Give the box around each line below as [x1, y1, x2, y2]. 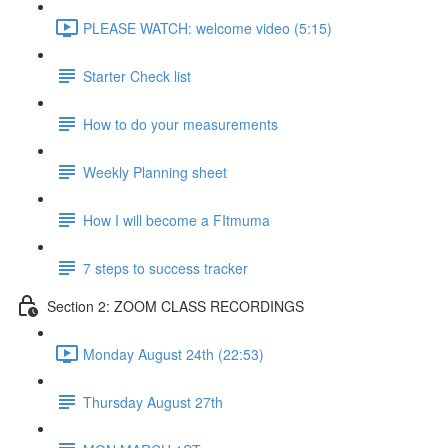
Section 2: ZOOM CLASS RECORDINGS [47, 295, 304, 316]
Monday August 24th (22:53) [83, 343, 264, 364]
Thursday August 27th [83, 391, 223, 412]
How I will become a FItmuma [83, 209, 270, 230]
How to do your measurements [83, 113, 278, 134]
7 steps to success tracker [83, 257, 248, 278]
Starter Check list [83, 65, 191, 86]
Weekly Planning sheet [83, 161, 227, 182]
